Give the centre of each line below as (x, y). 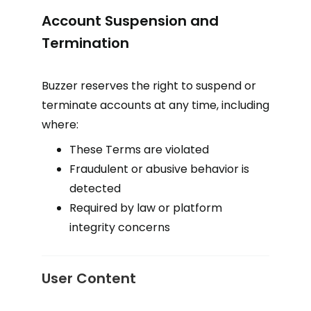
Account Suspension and (130, 21)
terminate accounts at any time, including (155, 105)
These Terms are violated (139, 150)
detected (95, 188)
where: (60, 125)
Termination (85, 43)
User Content (89, 278)
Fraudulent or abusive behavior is (159, 169)
